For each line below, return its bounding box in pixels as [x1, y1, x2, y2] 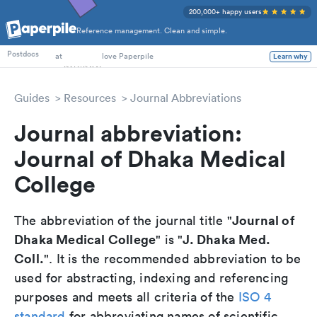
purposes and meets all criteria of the [14, 289, 238, 305]
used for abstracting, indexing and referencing [14, 270, 289, 286]
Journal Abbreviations [130, 91, 241, 105]
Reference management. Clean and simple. [76, 25, 227, 37]
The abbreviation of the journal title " [14, 212, 232, 229]
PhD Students [7, 30, 55, 42]
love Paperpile [102, 50, 154, 62]
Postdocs [7, 50, 39, 62]
